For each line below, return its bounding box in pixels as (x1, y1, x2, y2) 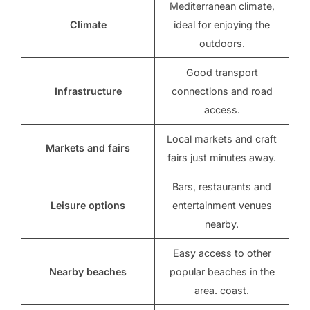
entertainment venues (172, 199, 272, 212)
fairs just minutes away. (167, 152, 276, 164)
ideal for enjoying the (174, 19, 270, 31)
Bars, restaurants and (172, 181, 271, 193)
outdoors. (199, 37, 245, 50)
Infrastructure (54, 85, 122, 98)
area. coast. (194, 284, 249, 297)
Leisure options (51, 199, 125, 212)
